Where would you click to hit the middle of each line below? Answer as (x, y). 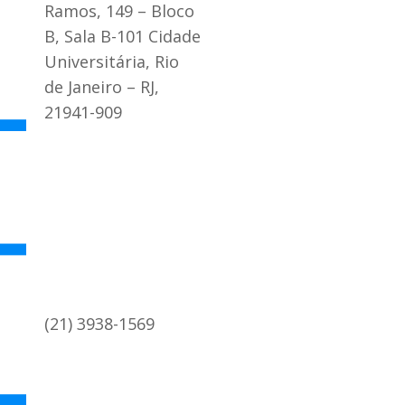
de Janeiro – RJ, (102, 86)
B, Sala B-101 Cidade (123, 36)
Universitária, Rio (112, 61)
